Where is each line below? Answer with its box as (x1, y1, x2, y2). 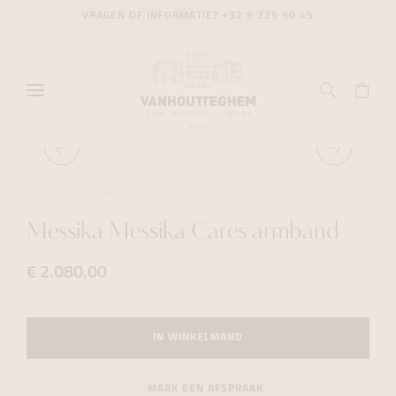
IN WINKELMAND (153, 332, 243, 343)
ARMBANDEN (89, 187, 156, 198)
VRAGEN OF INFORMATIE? (82, 11, 222, 21)
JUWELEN (27, 187, 72, 198)
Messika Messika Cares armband (27, 221, 339, 245)
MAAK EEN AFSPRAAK (147, 383, 263, 394)
